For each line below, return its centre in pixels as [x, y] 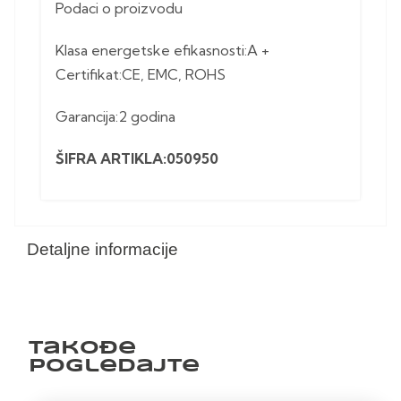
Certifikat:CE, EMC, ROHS [141, 75]
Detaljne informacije [102, 250]
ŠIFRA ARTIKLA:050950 [137, 159]
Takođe [82, 349]
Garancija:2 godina [115, 117]
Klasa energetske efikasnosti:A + [162, 51]
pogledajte [114, 367]
